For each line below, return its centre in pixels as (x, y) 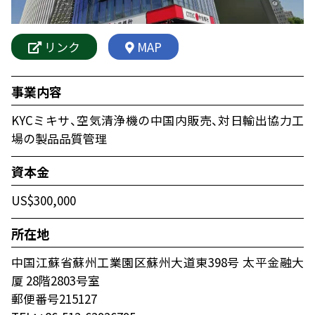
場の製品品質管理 (59, 138)
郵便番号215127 (54, 298)
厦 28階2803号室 (67, 280)
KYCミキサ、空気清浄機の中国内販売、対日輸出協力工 (157, 120)
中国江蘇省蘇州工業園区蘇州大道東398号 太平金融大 (157, 262)
